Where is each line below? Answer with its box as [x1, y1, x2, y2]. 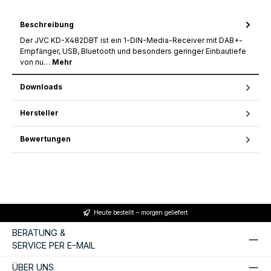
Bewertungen [20, 134, 71, 144]
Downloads [20, 82, 62, 92]
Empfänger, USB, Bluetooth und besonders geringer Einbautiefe [20, 46, 246, 56]
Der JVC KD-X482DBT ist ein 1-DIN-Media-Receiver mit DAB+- [20, 35, 243, 45]
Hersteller [20, 108, 59, 118]
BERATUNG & [12, 227, 65, 238]
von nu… [20, 57, 52, 67]
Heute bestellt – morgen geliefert [94, 209, 188, 217]
